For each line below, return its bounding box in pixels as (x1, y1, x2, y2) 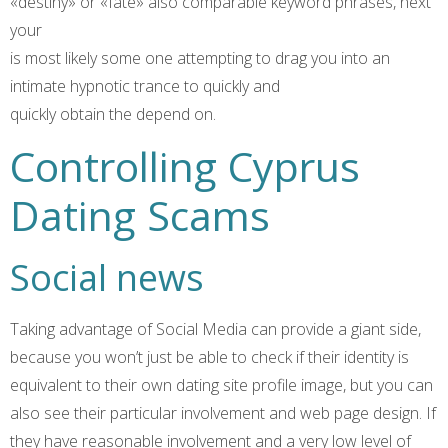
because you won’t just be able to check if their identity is (10, 346, 409, 369)
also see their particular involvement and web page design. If (10, 402, 436, 425)
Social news (10, 253, 213, 303)
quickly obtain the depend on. (10, 102, 216, 125)
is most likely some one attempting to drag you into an (10, 46, 390, 69)
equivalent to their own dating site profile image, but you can (10, 374, 433, 397)
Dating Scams (10, 187, 270, 244)
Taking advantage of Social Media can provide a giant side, (10, 318, 421, 341)
